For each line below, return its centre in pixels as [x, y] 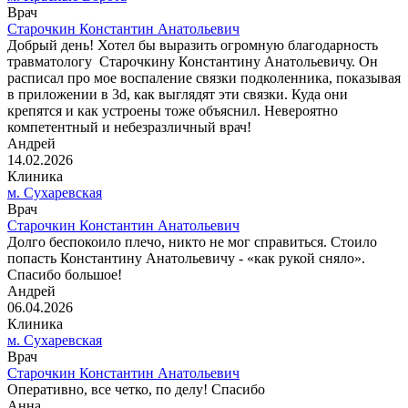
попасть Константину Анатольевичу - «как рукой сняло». [186, 258]
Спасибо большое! [65, 274]
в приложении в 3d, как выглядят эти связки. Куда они [178, 94]
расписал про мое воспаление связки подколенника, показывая [204, 77]
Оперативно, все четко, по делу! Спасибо [136, 389]
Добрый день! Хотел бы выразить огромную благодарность [193, 45]
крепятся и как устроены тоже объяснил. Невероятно [173, 110]
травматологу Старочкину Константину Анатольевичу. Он [193, 61]
